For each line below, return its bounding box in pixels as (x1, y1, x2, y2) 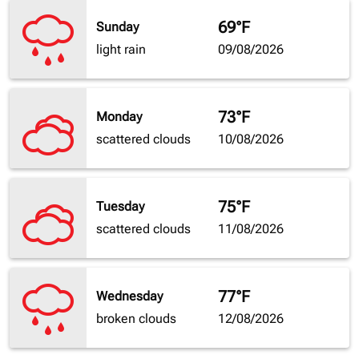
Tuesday (96, 199, 144, 215)
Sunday (96, 19, 139, 35)
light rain (96, 42, 146, 58)
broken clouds (96, 311, 176, 327)
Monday (96, 109, 142, 125)
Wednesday (96, 288, 163, 305)
